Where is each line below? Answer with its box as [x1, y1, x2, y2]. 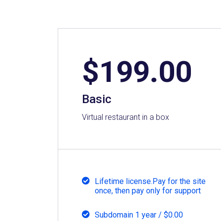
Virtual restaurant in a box [82, 112, 170, 122]
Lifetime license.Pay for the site [95, 176, 206, 186]
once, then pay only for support [95, 185, 201, 195]
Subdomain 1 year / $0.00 [95, 210, 184, 220]
